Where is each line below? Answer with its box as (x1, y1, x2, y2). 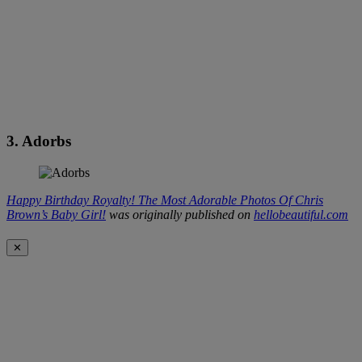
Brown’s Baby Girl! (6, 207, 106, 221)
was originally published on (106, 207, 254, 221)
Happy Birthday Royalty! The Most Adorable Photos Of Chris (6, 192, 323, 207)
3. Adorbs (6, 132, 71, 149)
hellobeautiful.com (254, 207, 348, 221)
